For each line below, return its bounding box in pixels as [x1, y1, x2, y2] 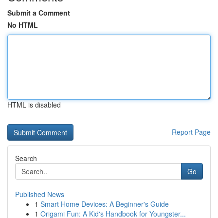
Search [15, 153, 37, 163]
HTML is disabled [7, 100, 61, 109]
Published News [15, 189, 64, 199]
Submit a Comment [7, 8, 70, 18]
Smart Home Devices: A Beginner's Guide [40, 199, 169, 209]
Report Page [172, 127, 211, 137]
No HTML [7, 20, 38, 30]
